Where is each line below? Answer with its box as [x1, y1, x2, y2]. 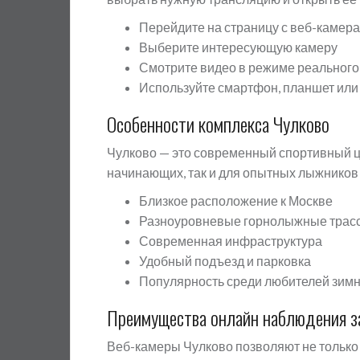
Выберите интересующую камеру [139, 39, 337, 55]
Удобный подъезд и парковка [139, 253, 311, 268]
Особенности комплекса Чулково [107, 109, 329, 138]
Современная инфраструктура [139, 233, 322, 248]
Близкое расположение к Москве [139, 193, 333, 208]
